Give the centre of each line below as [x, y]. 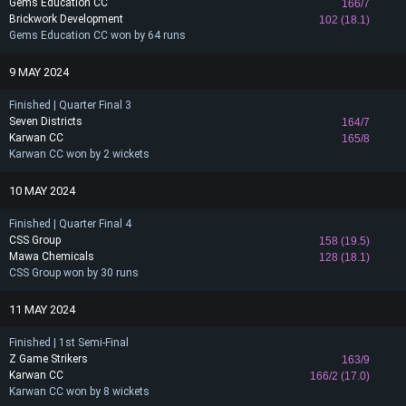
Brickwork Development [66, 19]
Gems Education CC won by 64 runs [97, 35]
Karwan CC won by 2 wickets [79, 154]
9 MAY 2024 [39, 72]
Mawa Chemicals [52, 256]
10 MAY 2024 [42, 190]
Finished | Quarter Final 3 [70, 105]
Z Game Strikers [48, 359]
